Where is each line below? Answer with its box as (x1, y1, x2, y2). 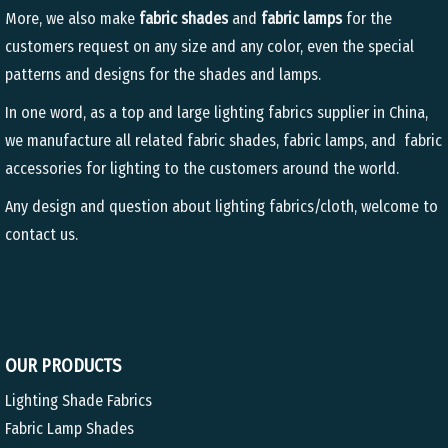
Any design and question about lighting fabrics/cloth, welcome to (5, 197, 438, 216)
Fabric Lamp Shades (5, 419, 134, 438)
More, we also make (5, 9, 139, 28)
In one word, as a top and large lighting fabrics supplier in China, (5, 103, 428, 122)
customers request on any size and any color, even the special (5, 37, 414, 56)
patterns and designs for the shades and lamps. (5, 65, 321, 84)
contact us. (5, 225, 78, 244)
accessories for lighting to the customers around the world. (5, 159, 399, 178)
